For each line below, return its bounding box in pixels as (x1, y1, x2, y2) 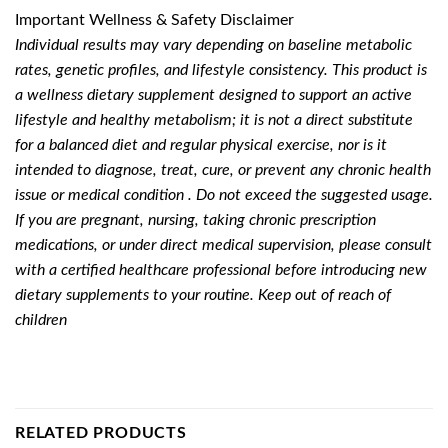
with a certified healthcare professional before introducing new (15, 261, 427, 278)
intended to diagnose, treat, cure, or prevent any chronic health (15, 161, 431, 178)
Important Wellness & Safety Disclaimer (15, 11, 294, 28)
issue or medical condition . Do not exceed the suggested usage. (15, 186, 433, 203)
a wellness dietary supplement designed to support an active (15, 86, 412, 103)
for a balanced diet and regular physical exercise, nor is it (15, 136, 387, 153)
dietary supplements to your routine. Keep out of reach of (15, 286, 391, 303)
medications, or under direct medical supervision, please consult (15, 236, 432, 253)
